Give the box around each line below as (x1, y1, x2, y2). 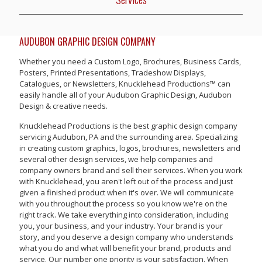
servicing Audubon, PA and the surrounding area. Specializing (19, 132, 237, 142)
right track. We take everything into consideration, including (19, 209, 228, 220)
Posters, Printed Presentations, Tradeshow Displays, (19, 67, 206, 78)
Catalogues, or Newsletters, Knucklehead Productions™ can (19, 78, 230, 89)
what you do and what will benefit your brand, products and (19, 243, 231, 253)
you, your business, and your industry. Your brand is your (19, 220, 223, 231)
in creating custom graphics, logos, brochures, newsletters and (19, 143, 240, 153)
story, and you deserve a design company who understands (19, 232, 233, 242)
